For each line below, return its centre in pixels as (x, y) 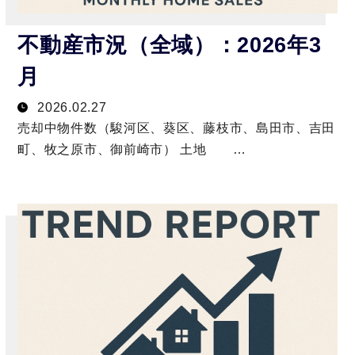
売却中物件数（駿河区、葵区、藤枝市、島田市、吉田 (177, 128)
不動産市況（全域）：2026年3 (170, 46)
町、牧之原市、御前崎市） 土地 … (132, 150)
